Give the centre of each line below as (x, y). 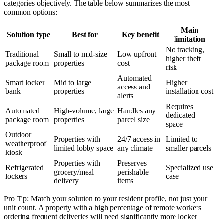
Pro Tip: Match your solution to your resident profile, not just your (106, 198)
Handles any (137, 110)
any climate (135, 148)
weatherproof (26, 143)
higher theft (183, 58)
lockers (16, 176)
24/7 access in (139, 139)
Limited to (182, 139)
